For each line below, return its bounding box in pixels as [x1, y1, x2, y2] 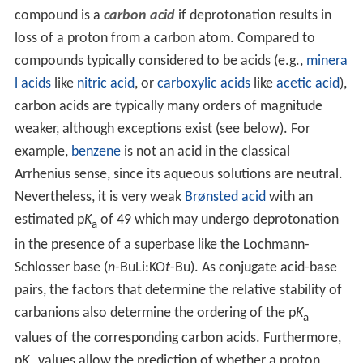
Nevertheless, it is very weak [14, 190, 185, 206]
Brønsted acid [184, 190, 266, 206]
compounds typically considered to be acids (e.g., [14, 53, 306, 70]
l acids [14, 76, 51, 92]
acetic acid [275, 76, 340, 92]
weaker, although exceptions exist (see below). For [14, 122, 310, 138]
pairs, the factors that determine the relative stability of [14, 282, 342, 298]
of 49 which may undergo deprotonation [96, 212, 339, 228]
